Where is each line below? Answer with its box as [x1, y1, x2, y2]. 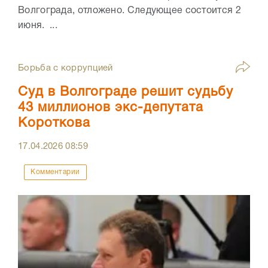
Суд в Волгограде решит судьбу [18, 86, 233, 99]
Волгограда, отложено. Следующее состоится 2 [18, 7, 241, 16]
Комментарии [31, 169, 80, 176]
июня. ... [18, 22, 57, 31]
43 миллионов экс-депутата [18, 102, 203, 114]
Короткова [18, 117, 90, 130]
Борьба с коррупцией [18, 64, 113, 73]
